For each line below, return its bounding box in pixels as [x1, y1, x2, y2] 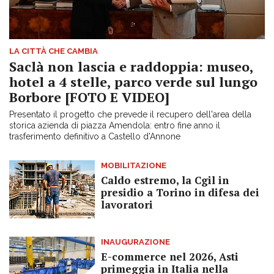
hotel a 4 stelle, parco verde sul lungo [9, 73, 257, 91]
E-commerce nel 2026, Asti [101, 250, 239, 264]
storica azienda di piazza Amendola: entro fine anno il [9, 120, 220, 131]
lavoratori [101, 198, 153, 212]
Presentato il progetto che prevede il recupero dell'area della [9, 109, 251, 120]
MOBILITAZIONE [101, 161, 166, 171]
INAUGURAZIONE [101, 237, 170, 247]
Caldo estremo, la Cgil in [101, 173, 229, 188]
